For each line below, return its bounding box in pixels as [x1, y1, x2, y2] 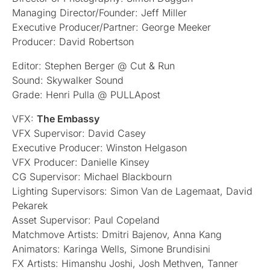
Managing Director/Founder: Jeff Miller [12, 6, 187, 19]
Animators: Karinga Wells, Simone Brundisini [12, 242, 210, 255]
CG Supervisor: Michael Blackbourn [12, 170, 172, 183]
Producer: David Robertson [12, 35, 134, 48]
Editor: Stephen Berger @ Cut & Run [12, 59, 175, 72]
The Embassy [37, 112, 99, 125]
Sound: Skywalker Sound [12, 74, 124, 86]
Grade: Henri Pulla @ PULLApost [12, 88, 160, 101]
